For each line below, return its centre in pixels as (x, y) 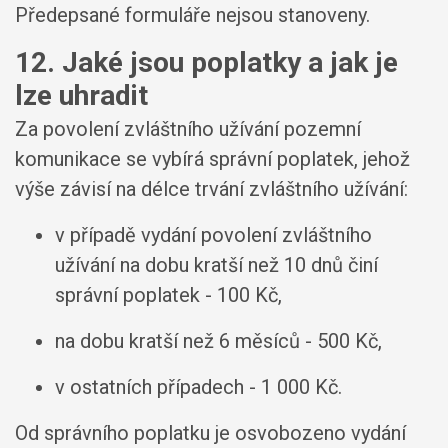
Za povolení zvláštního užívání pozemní (188, 129)
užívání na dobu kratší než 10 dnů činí (216, 265)
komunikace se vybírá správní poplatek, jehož (212, 159)
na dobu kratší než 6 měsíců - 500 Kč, (218, 341)
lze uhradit (81, 95)
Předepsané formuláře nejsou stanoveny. (192, 14)
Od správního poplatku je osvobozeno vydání (210, 433)
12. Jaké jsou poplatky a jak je (206, 62)
